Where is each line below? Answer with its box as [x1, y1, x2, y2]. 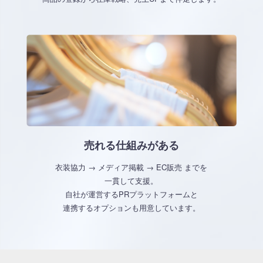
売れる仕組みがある [83, 137, 179, 153]
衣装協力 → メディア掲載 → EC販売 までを [55, 161, 208, 173]
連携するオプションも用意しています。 [62, 202, 200, 214]
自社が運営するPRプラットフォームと [65, 188, 198, 200]
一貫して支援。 [104, 175, 159, 187]
